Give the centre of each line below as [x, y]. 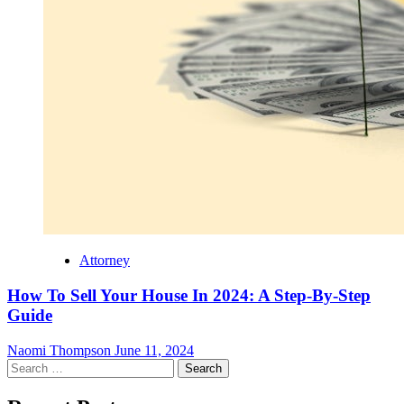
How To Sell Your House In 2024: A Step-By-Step [189, 296]
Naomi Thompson [61, 350]
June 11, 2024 [154, 350]
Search [26, 365]
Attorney [105, 261]
